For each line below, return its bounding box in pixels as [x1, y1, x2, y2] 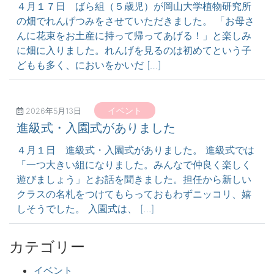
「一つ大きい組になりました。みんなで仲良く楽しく [17, 158, 251, 171]
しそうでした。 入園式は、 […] [17, 202, 154, 215]
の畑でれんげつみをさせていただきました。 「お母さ [17, 15, 254, 27]
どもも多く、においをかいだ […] [17, 59, 161, 71]
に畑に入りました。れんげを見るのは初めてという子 [17, 44, 251, 56]
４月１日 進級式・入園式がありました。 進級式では [17, 144, 254, 156]
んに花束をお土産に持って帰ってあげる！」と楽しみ [17, 29, 251, 42]
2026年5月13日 [26, 106, 81, 116]
